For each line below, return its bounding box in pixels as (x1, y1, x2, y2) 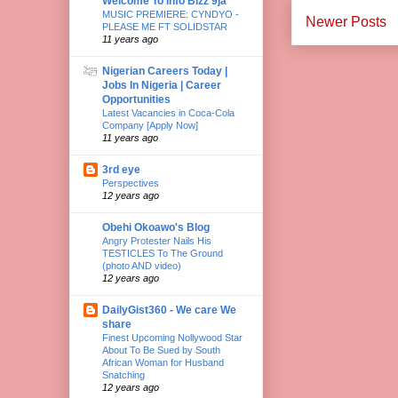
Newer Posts (306, 13, 386, 29)
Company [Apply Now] (102, 119, 198, 131)
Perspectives (102, 177, 159, 188)
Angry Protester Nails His (102, 235, 211, 246)
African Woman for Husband (102, 356, 224, 368)
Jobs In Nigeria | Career (102, 78, 221, 92)
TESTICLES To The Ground (102, 247, 223, 259)
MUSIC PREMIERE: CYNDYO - (102, 8, 239, 20)
